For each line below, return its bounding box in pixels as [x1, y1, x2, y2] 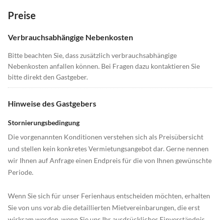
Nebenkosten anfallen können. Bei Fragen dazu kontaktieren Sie [8, 62, 200, 71]
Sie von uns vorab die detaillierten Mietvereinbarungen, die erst [8, 203, 200, 212]
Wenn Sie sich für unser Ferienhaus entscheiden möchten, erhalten [8, 192, 210, 200]
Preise [8, 9, 36, 22]
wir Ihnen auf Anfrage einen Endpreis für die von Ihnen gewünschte [8, 156, 212, 165]
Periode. [8, 168, 33, 177]
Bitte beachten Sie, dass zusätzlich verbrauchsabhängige [8, 51, 177, 60]
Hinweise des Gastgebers [8, 99, 96, 109]
